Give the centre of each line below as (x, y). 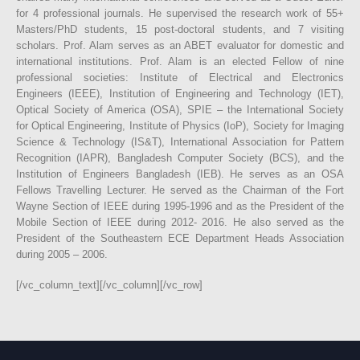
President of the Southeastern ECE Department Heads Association (180, 238)
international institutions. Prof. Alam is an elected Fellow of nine (180, 61)
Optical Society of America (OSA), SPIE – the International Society (180, 109)
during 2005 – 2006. (62, 254)
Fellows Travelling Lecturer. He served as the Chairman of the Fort (180, 190)
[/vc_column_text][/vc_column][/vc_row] (109, 285)
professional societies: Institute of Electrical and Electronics (180, 77)
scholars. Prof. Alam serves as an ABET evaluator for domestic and (180, 45)
